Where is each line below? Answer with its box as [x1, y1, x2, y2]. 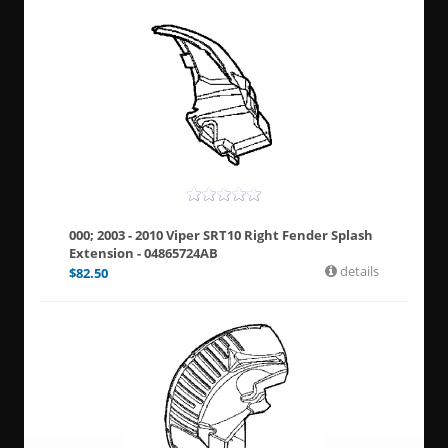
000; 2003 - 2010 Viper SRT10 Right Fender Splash [68, 225, 373, 244]
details [337, 261, 380, 280]
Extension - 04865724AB [68, 243, 218, 262]
